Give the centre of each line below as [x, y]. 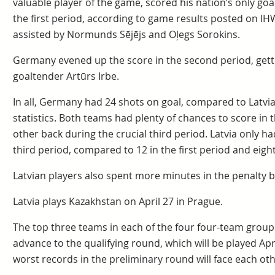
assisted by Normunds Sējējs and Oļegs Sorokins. [126, 34]
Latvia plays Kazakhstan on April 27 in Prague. [118, 201]
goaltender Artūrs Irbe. [66, 76]
